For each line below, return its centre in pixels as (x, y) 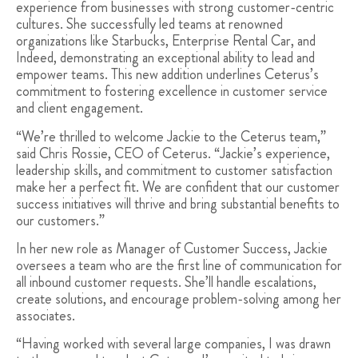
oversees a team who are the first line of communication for (179, 265)
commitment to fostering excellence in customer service (172, 91)
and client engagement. (80, 108)
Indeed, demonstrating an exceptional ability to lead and (165, 58)
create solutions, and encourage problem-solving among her (179, 298)
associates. (46, 315)
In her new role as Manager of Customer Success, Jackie (172, 248)
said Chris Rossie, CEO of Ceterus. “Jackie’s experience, (173, 153)
